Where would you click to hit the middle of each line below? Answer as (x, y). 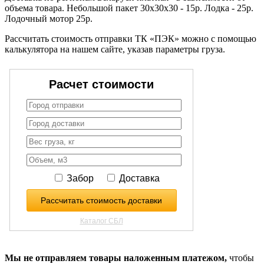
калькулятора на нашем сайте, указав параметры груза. (115, 49)
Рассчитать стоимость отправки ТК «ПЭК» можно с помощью (131, 38)
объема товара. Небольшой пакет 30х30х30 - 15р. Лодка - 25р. (129, 8)
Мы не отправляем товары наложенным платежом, (116, 258)
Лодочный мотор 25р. (49, 18)
